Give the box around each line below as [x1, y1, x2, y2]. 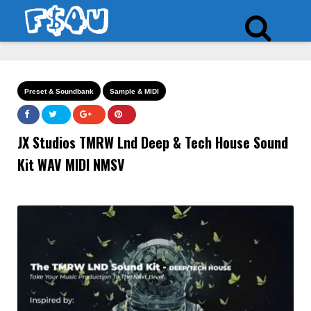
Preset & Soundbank [24, 87, 94, 95]
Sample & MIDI [110, 87, 159, 95]
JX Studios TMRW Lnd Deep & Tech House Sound [17, 132, 288, 153]
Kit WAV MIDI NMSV [17, 154, 125, 175]
